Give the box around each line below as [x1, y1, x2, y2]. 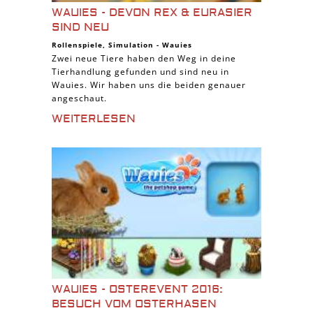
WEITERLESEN [52, 112, 136, 126]
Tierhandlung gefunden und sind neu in [52, 66, 229, 78]
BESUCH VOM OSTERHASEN [52, 297, 217, 311]
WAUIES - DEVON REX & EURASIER [52, 6, 252, 20]
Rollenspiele [52, 40, 103, 50]
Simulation [108, 40, 154, 50]
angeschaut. [52, 92, 107, 104]
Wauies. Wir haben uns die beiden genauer [52, 79, 246, 91]
